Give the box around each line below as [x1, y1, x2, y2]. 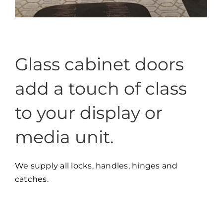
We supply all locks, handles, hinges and [14, 161, 178, 170]
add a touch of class [14, 77, 187, 99]
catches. [14, 174, 49, 184]
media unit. [14, 126, 113, 148]
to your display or [14, 102, 163, 123]
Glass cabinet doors [14, 53, 184, 75]
